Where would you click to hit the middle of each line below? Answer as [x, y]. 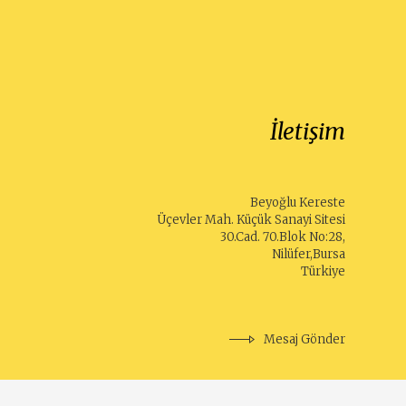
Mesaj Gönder [304, 339]
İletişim [307, 131]
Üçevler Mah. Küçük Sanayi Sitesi [251, 219]
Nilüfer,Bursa [308, 254]
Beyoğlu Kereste [297, 202]
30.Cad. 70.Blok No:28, [282, 237]
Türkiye [323, 271]
